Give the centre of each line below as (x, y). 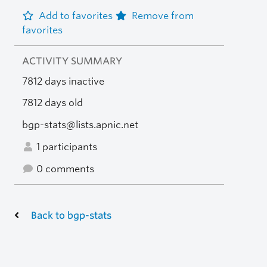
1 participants (65, 147)
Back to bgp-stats (71, 215)
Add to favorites (77, 15)
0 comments (64, 169)
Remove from (162, 15)
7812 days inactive (63, 81)
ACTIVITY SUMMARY (72, 61)
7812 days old (52, 103)
